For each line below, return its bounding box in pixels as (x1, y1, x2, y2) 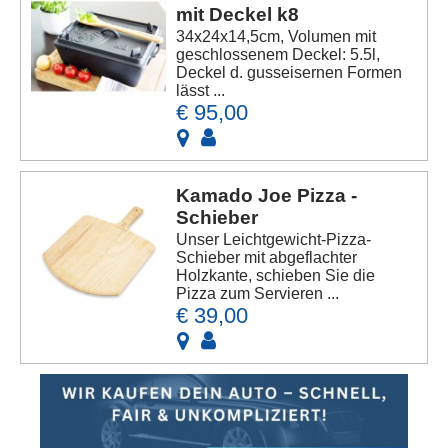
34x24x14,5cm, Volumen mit (176, 28, 377, 46)
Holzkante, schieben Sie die (176, 267, 376, 285)
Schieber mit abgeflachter (176, 249, 358, 267)
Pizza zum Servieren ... (176, 285, 340, 303)
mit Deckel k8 (176, 4, 300, 26)
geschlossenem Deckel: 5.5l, (176, 46, 381, 64)
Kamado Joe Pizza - (176, 185, 358, 207)
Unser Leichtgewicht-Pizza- (176, 231, 372, 249)
